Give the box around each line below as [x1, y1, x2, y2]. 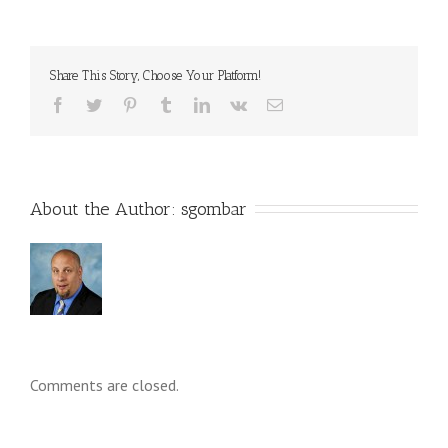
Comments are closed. [30, 375, 179, 395]
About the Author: [30, 198, 181, 220]
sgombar [181, 198, 247, 220]
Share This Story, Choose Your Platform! [50, 68, 261, 83]
